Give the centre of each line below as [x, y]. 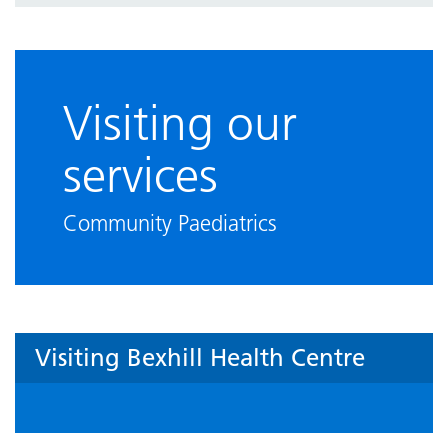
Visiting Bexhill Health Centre [200, 358]
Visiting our [180, 124]
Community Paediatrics [170, 224]
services [140, 176]
